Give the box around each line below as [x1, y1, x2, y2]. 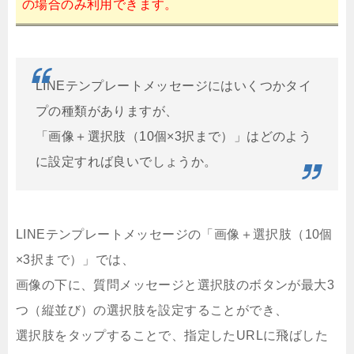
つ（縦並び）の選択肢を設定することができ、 [16, 303, 288, 318]
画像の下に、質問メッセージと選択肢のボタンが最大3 [16, 278, 334, 292]
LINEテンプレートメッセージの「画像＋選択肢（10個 [16, 228, 333, 242]
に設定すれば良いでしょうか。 [36, 155, 217, 169]
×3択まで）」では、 [16, 253, 134, 267]
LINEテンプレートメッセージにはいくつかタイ [36, 79, 312, 93]
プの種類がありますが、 [36, 104, 179, 119]
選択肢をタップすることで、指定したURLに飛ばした [16, 329, 328, 343]
